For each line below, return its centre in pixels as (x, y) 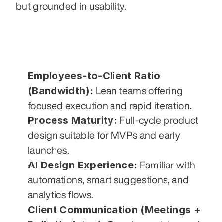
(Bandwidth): (61, 90)
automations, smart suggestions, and (109, 179)
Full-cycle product (158, 120)
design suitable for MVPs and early (104, 135)
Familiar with (166, 165)
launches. (49, 150)
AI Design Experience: (83, 165)
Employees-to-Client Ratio (94, 76)
